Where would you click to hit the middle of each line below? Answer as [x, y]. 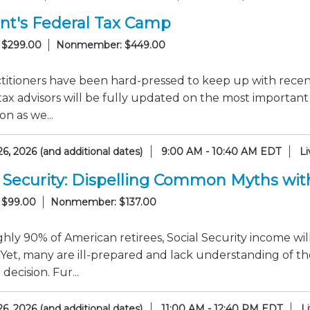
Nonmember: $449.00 [111, 45]
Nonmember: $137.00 [103, 202]
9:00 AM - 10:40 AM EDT [221, 152]
